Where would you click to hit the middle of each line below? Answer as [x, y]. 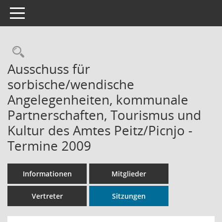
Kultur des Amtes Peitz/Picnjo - [100, 130]
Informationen [47, 174]
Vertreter [47, 196]
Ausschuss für [49, 69]
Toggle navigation [39, 12]
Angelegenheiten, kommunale [98, 100]
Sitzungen [129, 196]
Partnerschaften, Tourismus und [104, 115]
